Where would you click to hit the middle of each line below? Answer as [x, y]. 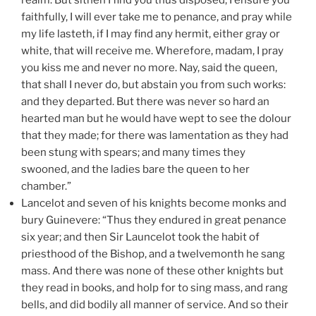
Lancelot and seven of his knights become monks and [154, 203]
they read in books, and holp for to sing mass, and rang [154, 287]
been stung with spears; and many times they [133, 152]
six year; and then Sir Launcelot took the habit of [140, 237]
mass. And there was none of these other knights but [152, 271]
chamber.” [46, 186]
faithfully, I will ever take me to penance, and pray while [157, 17]
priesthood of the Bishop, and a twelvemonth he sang [153, 254]
